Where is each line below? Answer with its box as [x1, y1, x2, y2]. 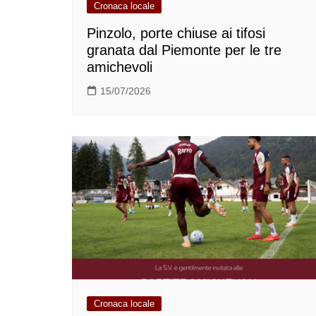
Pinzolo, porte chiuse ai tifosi [87, 25, 265, 42]
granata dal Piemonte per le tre [87, 42, 281, 59]
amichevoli [87, 59, 152, 75]
